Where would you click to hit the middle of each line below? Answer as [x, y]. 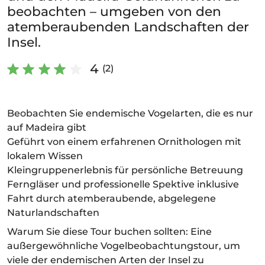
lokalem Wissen [45, 156]
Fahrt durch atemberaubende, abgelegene [112, 198]
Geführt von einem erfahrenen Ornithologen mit [124, 142]
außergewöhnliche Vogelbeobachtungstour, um [124, 246]
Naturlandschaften [53, 213]
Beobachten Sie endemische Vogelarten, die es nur [130, 113]
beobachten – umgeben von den [114, 11]
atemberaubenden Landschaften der [128, 27]
